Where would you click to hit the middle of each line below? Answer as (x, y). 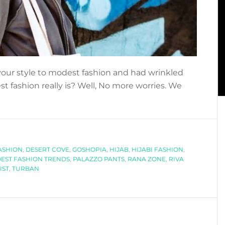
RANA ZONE (147, 159)
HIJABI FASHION (157, 149)
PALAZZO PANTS (99, 159)
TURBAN (26, 168)
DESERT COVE (47, 149)
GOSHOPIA (89, 149)
